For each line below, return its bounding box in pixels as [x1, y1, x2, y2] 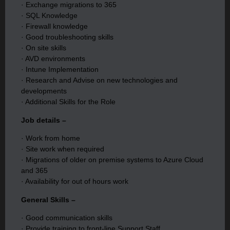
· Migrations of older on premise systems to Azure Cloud [21, 156, 203, 164]
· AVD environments [21, 54, 85, 63]
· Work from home [21, 134, 80, 143]
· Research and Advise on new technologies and [21, 76, 178, 85]
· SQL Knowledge [21, 11, 78, 20]
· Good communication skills [21, 213, 112, 222]
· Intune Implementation [21, 65, 99, 74]
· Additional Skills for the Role [21, 98, 116, 106]
